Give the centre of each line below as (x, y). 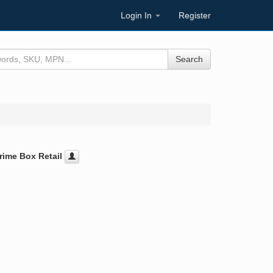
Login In (137, 15)
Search (189, 59)
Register (195, 15)
